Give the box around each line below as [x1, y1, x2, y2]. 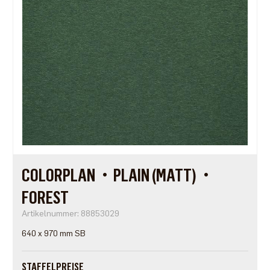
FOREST [21, 186, 69, 209]
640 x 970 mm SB [21, 228, 86, 239]
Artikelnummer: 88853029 [21, 209, 119, 219]
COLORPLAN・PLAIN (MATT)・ [21, 164, 215, 187]
